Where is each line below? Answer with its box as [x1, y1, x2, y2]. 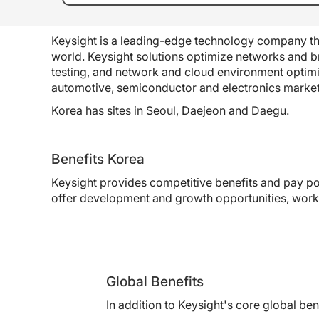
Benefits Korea [51, 150, 145, 167]
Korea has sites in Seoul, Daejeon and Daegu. [51, 103, 289, 117]
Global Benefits [105, 273, 204, 290]
